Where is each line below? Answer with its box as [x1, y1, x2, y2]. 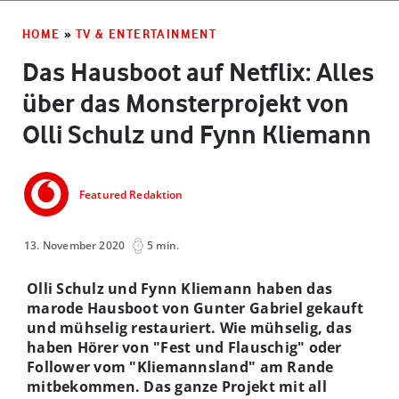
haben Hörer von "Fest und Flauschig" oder [27, 337, 342, 357]
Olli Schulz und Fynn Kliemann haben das [27, 278, 333, 298]
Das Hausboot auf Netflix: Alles [22, 56, 374, 87]
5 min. [147, 237, 180, 253]
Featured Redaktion [79, 187, 183, 203]
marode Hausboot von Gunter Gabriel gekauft [27, 297, 363, 318]
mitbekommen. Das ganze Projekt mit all [27, 376, 327, 396]
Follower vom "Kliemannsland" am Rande [27, 356, 334, 377]
